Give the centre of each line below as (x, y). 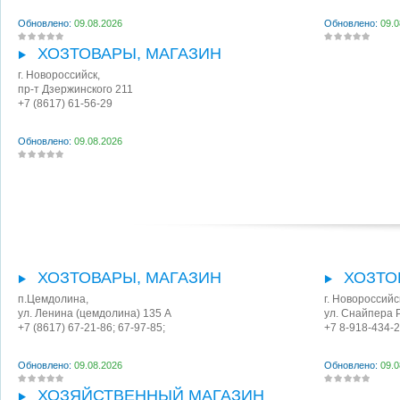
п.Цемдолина (52, 300)
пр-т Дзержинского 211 (75, 90)
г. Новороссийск (58, 75)
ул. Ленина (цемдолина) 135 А (95, 314)
